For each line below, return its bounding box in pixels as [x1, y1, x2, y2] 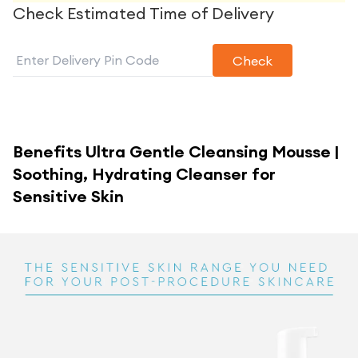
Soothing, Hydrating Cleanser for [13, 164, 276, 184]
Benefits [13, 141, 86, 161]
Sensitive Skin [13, 186, 124, 206]
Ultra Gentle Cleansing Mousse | [86, 141, 339, 161]
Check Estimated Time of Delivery [13, 3, 274, 23]
